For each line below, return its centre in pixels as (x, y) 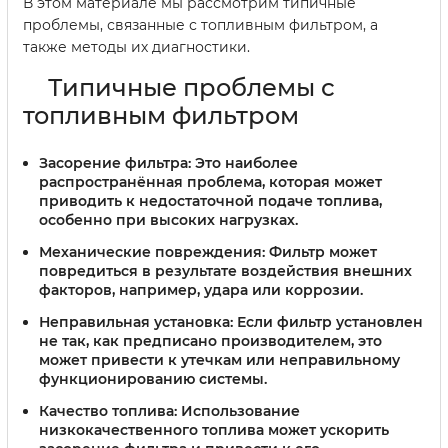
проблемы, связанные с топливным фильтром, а (200, 25)
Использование (238, 410)
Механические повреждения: (152, 252)
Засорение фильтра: (115, 163)
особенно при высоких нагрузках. (168, 220)
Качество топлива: (108, 410)
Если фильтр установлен (328, 322)
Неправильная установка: (136, 322)
